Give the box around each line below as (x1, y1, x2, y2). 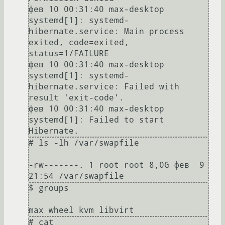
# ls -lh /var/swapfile (29, 138, 139, 148)
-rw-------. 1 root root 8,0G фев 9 (29, 160, 204, 170)
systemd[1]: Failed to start (29, 115, 164, 125)
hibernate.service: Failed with (29, 82, 179, 92)
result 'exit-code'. (29, 93, 124, 103)
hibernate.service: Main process (29, 27, 184, 37)
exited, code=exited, (29, 38, 129, 48)
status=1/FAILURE (29, 49, 109, 59)
